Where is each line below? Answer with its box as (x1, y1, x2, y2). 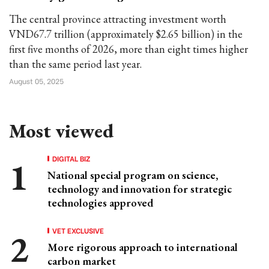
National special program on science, (47, 168, 219, 182)
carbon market (47, 254, 116, 268)
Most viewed (9, 118, 113, 144)
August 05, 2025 (9, 76, 64, 86)
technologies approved (47, 196, 153, 210)
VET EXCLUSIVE (52, 225, 104, 235)
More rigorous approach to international (47, 240, 238, 254)
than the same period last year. (9, 57, 142, 71)
